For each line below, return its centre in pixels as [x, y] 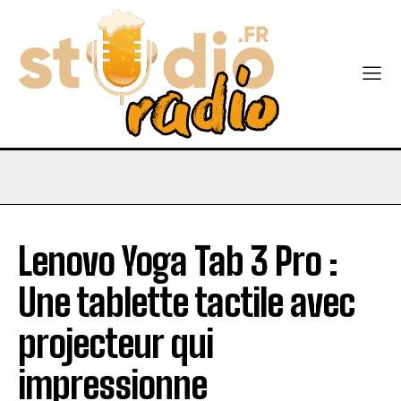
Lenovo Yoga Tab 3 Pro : [178, 261]
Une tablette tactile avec [186, 303]
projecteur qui [115, 344]
